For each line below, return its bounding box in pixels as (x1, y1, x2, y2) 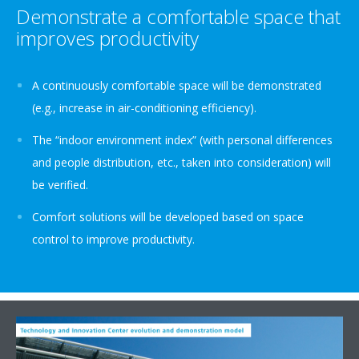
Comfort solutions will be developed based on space (32, 209, 304, 224)
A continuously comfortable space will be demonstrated (32, 78, 321, 93)
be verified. (32, 177, 88, 192)
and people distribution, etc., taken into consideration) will (32, 155, 331, 170)
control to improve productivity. (32, 232, 195, 247)
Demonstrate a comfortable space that (16, 3, 341, 30)
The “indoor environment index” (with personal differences (32, 132, 333, 147)
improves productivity (16, 25, 199, 51)
